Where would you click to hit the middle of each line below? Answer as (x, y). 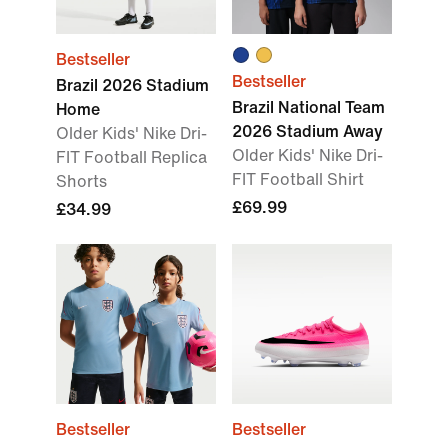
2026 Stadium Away (307, 131)
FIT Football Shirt (298, 179)
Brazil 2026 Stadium (132, 85)
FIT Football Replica (131, 157)
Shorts (81, 181)
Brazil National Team (308, 107)
